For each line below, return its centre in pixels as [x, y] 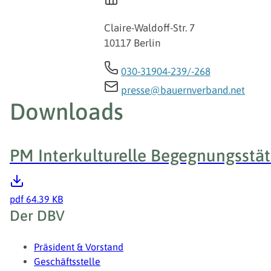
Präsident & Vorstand [79, 247]
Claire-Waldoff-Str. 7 [149, 28]
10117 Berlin [132, 43]
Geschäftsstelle [67, 262]
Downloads [67, 112]
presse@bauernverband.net [183, 90]
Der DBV [37, 216]
